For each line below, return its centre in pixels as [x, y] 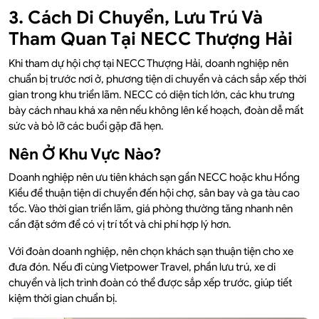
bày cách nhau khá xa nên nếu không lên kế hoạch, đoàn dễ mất [156, 111]
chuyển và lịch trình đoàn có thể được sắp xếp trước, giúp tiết [150, 283]
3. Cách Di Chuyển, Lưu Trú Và [136, 18]
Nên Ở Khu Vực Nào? [85, 155]
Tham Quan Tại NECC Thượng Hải [151, 39]
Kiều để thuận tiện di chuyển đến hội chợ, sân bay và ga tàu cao [154, 193]
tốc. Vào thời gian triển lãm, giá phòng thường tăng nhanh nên [151, 209]
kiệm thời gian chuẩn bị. [63, 299]
